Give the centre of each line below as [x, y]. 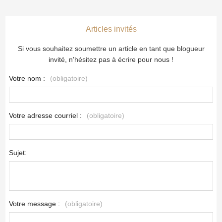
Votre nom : [28, 79]
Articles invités [111, 29]
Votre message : [36, 204]
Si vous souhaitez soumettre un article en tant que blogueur [111, 49]
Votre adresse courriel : [47, 116]
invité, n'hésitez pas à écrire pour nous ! [111, 60]
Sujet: [18, 153]
